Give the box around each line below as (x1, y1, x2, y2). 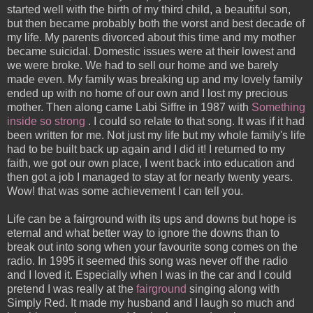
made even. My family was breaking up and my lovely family (7, 73, 303, 86)
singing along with (187, 283, 279, 296)
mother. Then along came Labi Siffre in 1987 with (7, 101, 252, 114)
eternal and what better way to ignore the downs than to (7, 227, 279, 240)
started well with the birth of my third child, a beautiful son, (7, 3, 291, 16)
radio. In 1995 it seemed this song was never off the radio (7, 255, 288, 268)
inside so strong (7, 115, 85, 128)
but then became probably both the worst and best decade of (7, 17, 305, 30)
